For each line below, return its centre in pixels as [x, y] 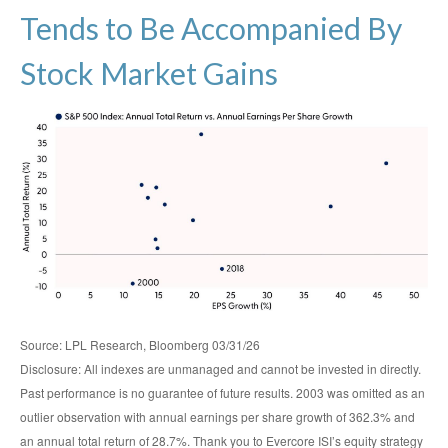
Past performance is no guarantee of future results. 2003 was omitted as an [222, 393]
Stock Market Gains [149, 73]
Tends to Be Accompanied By [211, 28]
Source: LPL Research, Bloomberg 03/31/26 [140, 345]
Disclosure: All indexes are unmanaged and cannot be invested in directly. [220, 369]
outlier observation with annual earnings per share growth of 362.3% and [217, 417]
